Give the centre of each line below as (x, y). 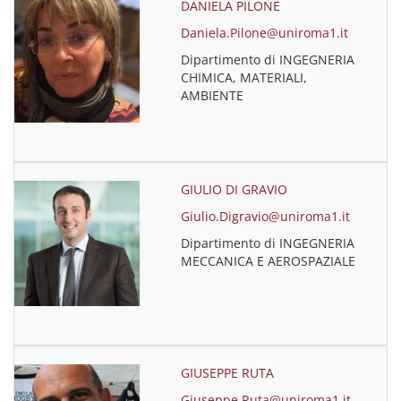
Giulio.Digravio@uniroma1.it (266, 216)
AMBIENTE (213, 95)
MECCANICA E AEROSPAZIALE (269, 261)
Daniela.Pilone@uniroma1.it (265, 33)
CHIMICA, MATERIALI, (244, 77)
